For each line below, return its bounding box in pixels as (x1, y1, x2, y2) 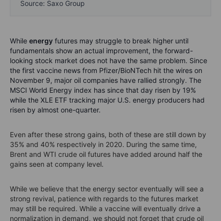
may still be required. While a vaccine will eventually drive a (10, 204, 201, 213)
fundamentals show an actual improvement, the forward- (10, 46, 193, 55)
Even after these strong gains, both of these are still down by (10, 130, 206, 139)
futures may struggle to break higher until (53, 36, 188, 45)
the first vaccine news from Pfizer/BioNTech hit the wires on (10, 66, 202, 74)
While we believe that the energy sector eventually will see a (10, 184, 204, 193)
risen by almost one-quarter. (10, 105, 101, 114)
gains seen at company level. (10, 159, 104, 168)
